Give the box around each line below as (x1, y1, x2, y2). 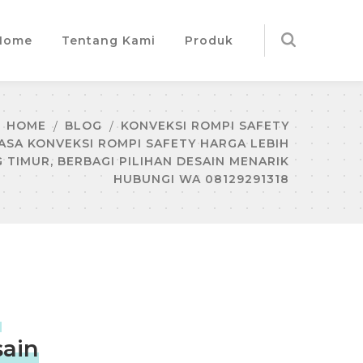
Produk (185, 33, 233, 48)
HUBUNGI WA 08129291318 (113, 172, 289, 186)
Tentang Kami (62, 33, 156, 48)
